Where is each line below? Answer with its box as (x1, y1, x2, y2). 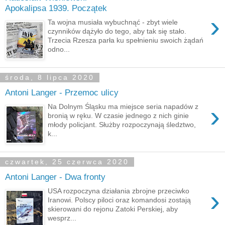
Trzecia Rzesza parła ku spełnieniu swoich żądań (48, 36, 204, 45)
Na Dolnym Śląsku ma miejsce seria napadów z (48, 102, 199, 111)
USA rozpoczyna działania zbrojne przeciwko (48, 187, 190, 195)
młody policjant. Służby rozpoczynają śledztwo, (48, 121, 196, 129)
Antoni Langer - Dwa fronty (5, 171, 105, 182)
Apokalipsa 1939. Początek (5, 3, 107, 13)
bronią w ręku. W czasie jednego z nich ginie (48, 111, 189, 120)
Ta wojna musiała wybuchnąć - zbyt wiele (48, 18, 178, 27)
